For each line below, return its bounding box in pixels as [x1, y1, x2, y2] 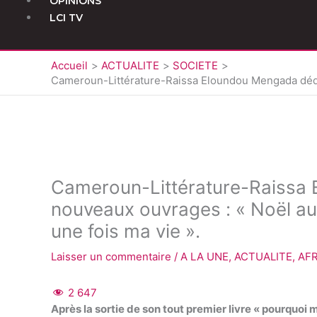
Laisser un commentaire [51, 249, 171, 263]
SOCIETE [173, 58, 218, 72]
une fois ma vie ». [51, 219, 200, 242]
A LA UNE [180, 249, 229, 263]
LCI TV [50, 11, 83, 25]
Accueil [51, 58, 88, 72]
